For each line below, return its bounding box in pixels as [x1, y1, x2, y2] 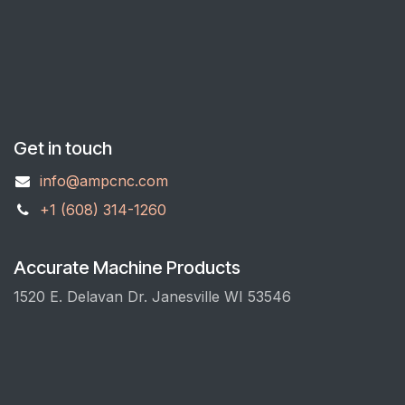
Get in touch [14, 137, 112, 160]
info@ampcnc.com [39, 172, 168, 191]
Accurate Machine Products [14, 257, 240, 279]
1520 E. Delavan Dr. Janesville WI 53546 [14, 287, 296, 306]
